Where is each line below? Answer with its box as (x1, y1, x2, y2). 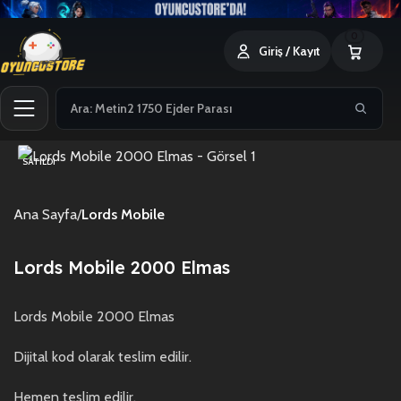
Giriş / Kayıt (259, 42, 320, 59)
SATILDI (22, 155, 55, 167)
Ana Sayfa (13, 205, 77, 223)
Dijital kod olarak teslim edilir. (13, 347, 192, 365)
